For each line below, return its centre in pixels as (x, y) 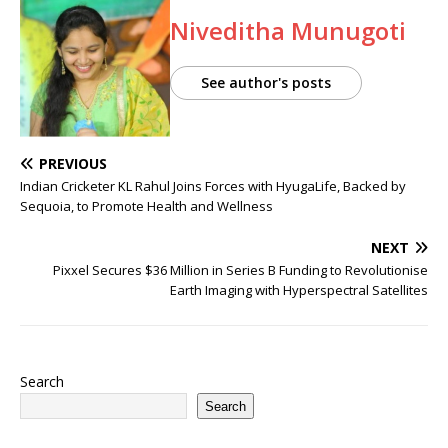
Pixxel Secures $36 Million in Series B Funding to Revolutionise (240, 270)
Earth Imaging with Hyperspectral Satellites (299, 290)
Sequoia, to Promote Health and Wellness (146, 206)
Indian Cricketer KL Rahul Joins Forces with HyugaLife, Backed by (213, 186)
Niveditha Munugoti (288, 30)
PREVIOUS (73, 163)
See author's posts (266, 82)
